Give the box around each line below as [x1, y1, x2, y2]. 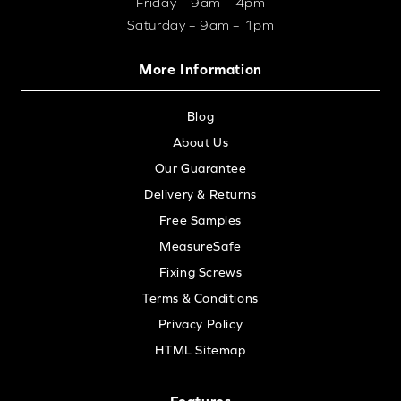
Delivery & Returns [144, 186, 257, 201]
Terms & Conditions [142, 290, 259, 305]
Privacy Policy [158, 316, 243, 331]
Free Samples [158, 212, 243, 227]
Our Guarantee [154, 160, 247, 175]
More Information [139, 60, 262, 77]
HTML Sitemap [155, 342, 246, 357]
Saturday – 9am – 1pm [126, 16, 275, 32]
